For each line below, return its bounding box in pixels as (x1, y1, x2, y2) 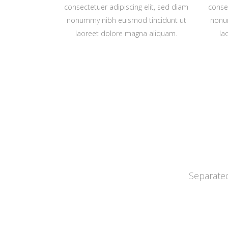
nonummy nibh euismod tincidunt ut (66, 15, 186, 25)
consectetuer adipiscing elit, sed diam (64, 2, 189, 12)
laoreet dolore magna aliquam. (75, 28, 178, 38)
